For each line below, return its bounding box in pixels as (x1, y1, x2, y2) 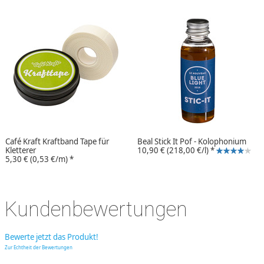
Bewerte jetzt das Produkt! (5, 231, 98, 242)
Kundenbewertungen (5, 197, 187, 221)
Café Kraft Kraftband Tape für (5, 136, 109, 147)
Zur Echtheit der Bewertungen (5, 243, 72, 250)
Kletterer (5, 144, 36, 156)
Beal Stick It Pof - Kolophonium (137, 136, 246, 147)
